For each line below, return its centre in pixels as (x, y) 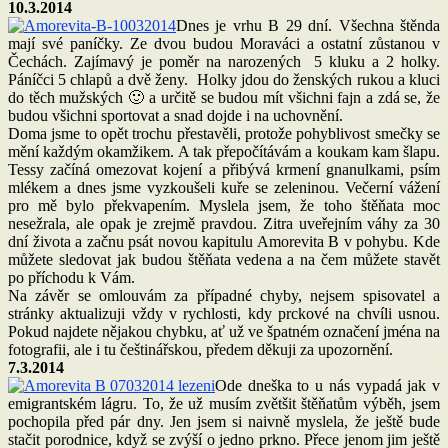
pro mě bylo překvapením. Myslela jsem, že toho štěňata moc (224, 205)
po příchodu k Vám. (71, 277)
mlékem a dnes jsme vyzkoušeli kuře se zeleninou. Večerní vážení (224, 187)
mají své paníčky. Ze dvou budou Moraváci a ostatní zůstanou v (224, 43)
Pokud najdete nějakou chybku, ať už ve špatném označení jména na (224, 331)
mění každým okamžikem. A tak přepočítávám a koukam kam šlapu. (224, 151)
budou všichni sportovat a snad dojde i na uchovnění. (175, 115)
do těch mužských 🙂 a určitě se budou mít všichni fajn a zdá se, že (224, 97)
